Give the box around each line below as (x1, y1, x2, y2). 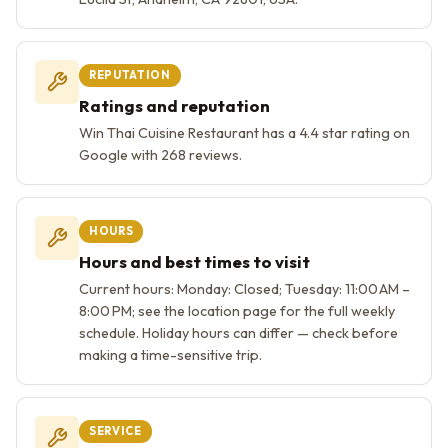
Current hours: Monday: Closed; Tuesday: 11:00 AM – (79, 279, 413, 298)
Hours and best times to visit (79, 250, 310, 272)
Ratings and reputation (79, 94, 270, 116)
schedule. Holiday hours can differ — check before (79, 323, 398, 342)
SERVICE (89, 423, 142, 438)
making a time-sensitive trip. (79, 345, 262, 364)
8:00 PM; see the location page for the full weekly (79, 301, 395, 320)
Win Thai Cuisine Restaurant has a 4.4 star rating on (79, 123, 410, 142)
